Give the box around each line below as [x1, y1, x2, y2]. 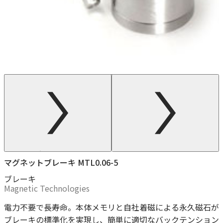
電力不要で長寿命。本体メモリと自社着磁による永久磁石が [4, 201, 219, 213]
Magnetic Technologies [4, 182, 90, 194]
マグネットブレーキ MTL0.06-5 [4, 156, 118, 169]
